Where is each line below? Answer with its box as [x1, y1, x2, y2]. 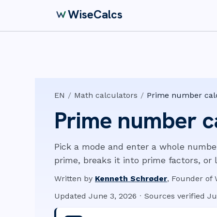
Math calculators [74, 91, 138, 100]
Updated [54, 191, 86, 201]
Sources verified [144, 191, 205, 201]
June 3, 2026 [89, 191, 137, 201]
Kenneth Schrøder [95, 174, 167, 183]
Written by [54, 174, 93, 183]
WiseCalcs [68, 6, 123, 22]
